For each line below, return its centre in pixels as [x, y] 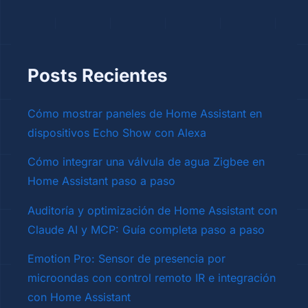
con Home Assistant [79, 297]
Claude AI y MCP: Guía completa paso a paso [146, 229]
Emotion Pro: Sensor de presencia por [126, 258]
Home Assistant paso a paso [101, 181]
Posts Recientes [98, 76]
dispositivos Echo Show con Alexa [117, 132]
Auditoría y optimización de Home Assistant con [152, 210]
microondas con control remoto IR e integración [152, 277]
